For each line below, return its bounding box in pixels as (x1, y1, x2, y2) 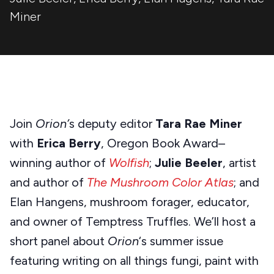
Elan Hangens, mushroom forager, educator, (10, 194, 250, 210)
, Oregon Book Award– (101, 136, 225, 151)
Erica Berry (37, 136, 101, 151)
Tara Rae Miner (155, 116, 242, 131)
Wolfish (109, 155, 149, 171)
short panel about (10, 234, 108, 249)
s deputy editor (69, 116, 155, 131)
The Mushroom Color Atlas (87, 175, 234, 190)
